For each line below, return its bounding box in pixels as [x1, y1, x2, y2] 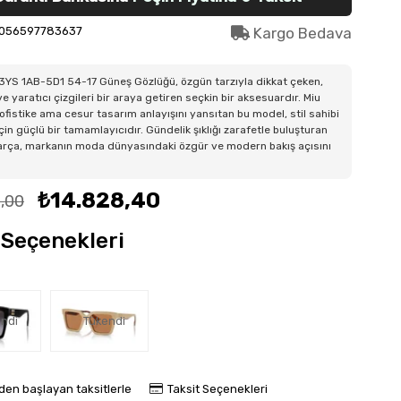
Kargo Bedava [249, 24, 352, 42]
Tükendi [82, 313, 125, 328]
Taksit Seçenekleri [167, 382, 269, 396]
